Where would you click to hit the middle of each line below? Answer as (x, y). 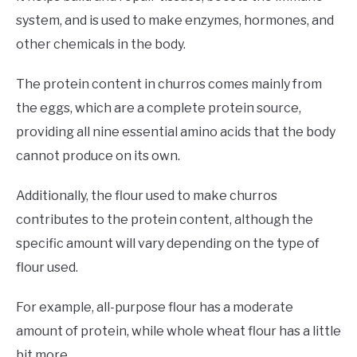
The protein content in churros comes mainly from (169, 84)
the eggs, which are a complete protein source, (159, 108)
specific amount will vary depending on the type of (168, 244)
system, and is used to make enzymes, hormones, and (175, 21)
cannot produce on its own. (98, 156)
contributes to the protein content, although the (165, 220)
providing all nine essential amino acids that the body (176, 132)
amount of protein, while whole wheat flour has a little (178, 331)
